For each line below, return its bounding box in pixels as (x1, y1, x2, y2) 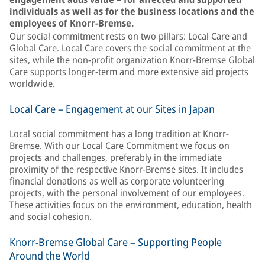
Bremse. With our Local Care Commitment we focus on (9, 139, 230, 152)
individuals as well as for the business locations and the (9, 5, 254, 18)
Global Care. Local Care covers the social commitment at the (9, 41, 251, 54)
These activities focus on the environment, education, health (9, 198, 252, 211)
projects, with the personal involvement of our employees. (9, 186, 244, 199)
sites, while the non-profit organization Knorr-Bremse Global (9, 53, 255, 66)
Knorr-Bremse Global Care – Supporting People (9, 235, 222, 249)
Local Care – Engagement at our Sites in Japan (9, 102, 215, 116)
